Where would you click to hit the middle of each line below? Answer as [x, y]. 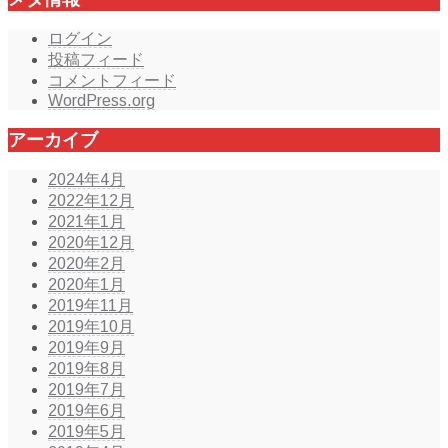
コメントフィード [112, 80]
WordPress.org [101, 100]
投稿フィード [96, 59]
